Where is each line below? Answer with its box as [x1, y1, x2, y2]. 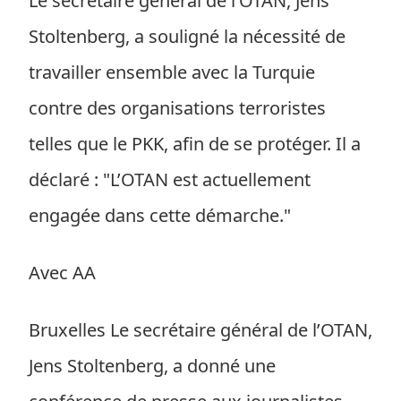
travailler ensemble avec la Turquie [29, 60, 315, 84]
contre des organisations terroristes [29, 96, 326, 120]
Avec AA [29, 260, 96, 285]
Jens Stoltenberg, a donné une [29, 354, 276, 378]
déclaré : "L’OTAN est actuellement [29, 167, 311, 192]
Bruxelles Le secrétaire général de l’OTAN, [29, 318, 372, 342]
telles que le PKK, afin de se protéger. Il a [29, 132, 361, 156]
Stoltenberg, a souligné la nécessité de [29, 24, 346, 48]
